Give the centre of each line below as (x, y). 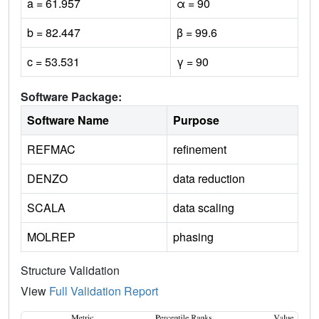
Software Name (68, 120)
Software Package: (71, 96)
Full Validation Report (104, 291)
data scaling (204, 207)
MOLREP (51, 236)
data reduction (209, 178)
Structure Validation (70, 270)
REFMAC (51, 149)
